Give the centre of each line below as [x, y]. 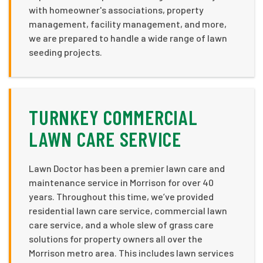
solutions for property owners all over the [116, 238]
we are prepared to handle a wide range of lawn [128, 38]
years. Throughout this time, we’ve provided [121, 196]
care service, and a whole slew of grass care [121, 224]
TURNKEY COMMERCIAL [113, 117]
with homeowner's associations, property [116, 9]
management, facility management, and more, [128, 23]
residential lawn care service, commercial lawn [128, 210]
